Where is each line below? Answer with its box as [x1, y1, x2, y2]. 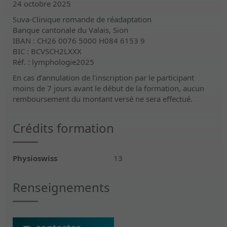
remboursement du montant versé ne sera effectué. [13, 93, 193, 104]
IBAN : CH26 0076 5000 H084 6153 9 [13, 35, 145, 46]
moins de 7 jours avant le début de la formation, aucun [13, 83, 204, 93]
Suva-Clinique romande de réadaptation [13, 14, 152, 24]
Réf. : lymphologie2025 [13, 56, 94, 67]
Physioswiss [13, 153, 57, 163]
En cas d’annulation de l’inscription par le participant [13, 72, 194, 83]
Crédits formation [13, 119, 114, 136]
